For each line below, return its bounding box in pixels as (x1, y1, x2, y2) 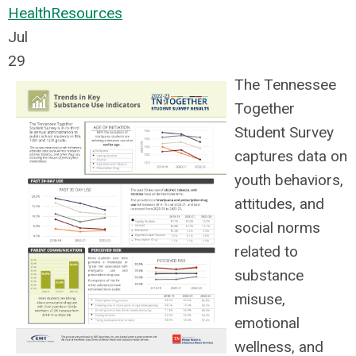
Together (234, 99, 295, 118)
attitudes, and (234, 195, 324, 213)
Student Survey (234, 123, 334, 141)
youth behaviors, (234, 171, 343, 189)
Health (8, 4, 51, 22)
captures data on (234, 147, 347, 165)
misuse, (234, 290, 285, 308)
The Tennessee (234, 75, 336, 94)
